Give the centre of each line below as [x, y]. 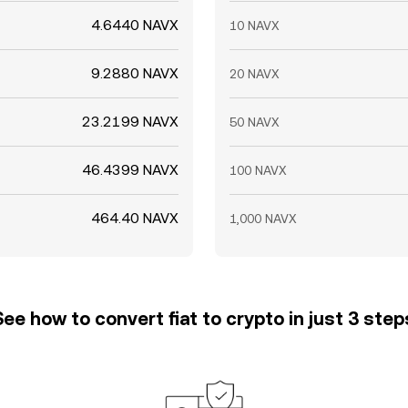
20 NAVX [255, 74]
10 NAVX [255, 25]
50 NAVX [255, 122]
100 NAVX [258, 170]
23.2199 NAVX [130, 122]
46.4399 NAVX [130, 170]
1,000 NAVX [263, 219]
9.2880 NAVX [135, 73]
